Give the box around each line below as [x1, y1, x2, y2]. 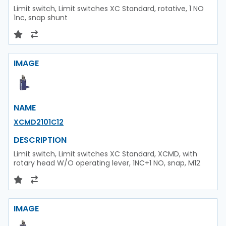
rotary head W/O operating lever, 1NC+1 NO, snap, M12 [14, 158, 200, 168]
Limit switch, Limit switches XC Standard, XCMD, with [14, 149, 197, 159]
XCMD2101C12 [14, 117, 64, 127]
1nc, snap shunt [14, 13, 68, 23]
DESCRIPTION [14, 134, 67, 146]
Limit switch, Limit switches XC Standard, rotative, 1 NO [14, 4, 204, 14]
